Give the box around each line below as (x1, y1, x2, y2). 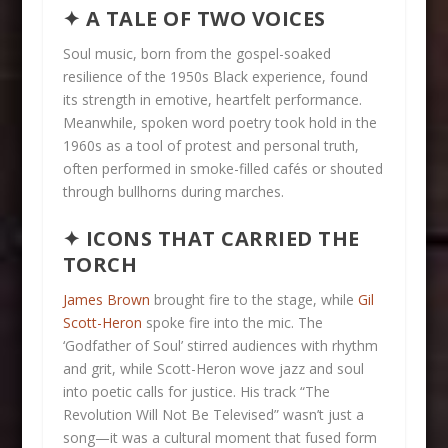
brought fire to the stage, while (149, 289, 358, 309)
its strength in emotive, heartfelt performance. (62, 90, 362, 110)
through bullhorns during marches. (62, 182, 284, 202)
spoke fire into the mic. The (141, 312, 323, 332)
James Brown (62, 289, 150, 309)
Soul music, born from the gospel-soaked (62, 44, 331, 64)
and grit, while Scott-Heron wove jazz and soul (62, 358, 364, 378)
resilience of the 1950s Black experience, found (62, 67, 368, 87)
